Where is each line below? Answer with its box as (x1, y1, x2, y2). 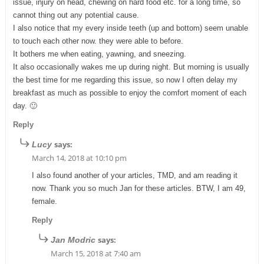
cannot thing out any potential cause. (12, 10, 139, 19)
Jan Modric (50, 235, 95, 245)
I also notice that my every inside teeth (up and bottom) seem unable (12, 23, 248, 32)
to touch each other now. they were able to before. (12, 36, 183, 45)
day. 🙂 (12, 101, 37, 110)
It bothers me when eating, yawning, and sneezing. (12, 49, 186, 58)
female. (31, 196, 57, 206)
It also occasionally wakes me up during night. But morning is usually (12, 62, 249, 71)
